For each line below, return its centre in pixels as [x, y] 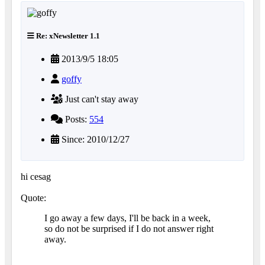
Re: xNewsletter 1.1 [67, 35]
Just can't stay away [101, 99]
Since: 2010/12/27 [94, 140]
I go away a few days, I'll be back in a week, [127, 218]
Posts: [76, 119]
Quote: [33, 198]
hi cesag [36, 177]
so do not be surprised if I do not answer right [129, 229]
